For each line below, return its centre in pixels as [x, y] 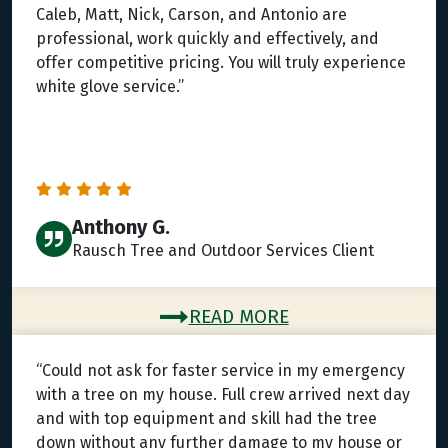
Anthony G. [121, 227]
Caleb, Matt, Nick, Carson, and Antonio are [191, 15]
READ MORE [238, 317]
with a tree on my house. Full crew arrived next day [223, 395]
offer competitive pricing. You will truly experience [221, 63]
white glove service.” [110, 87]
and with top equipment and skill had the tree [206, 419]
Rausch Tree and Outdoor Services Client [223, 251]
